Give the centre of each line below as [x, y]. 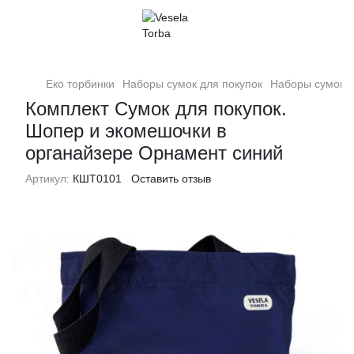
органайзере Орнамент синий [154, 153]
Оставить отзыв [171, 179]
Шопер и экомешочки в [126, 131]
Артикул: [47, 179]
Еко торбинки [80, 84]
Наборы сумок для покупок [192, 84]
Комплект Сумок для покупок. [156, 109]
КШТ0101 [96, 179]
